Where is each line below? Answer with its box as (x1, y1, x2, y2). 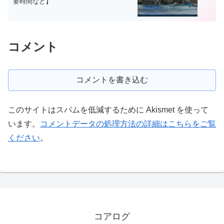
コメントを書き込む (76, 75, 148, 84)
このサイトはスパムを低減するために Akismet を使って (8, 105, 208, 114)
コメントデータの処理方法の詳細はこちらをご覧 (40, 119, 216, 128)
